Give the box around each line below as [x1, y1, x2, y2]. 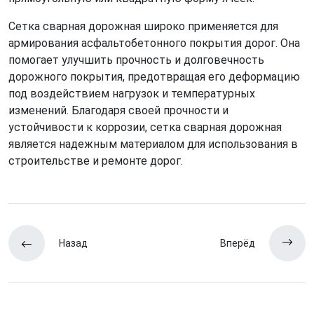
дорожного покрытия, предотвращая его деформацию [8, 69, 300, 83]
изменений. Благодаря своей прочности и [8, 103, 228, 117]
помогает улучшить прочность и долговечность [8, 53, 264, 67]
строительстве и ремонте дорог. [8, 153, 183, 168]
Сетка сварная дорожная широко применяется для [8, 19, 278, 33]
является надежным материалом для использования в [8, 137, 298, 151]
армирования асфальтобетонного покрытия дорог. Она [8, 36, 300, 50]
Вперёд [220, 237, 255, 249]
